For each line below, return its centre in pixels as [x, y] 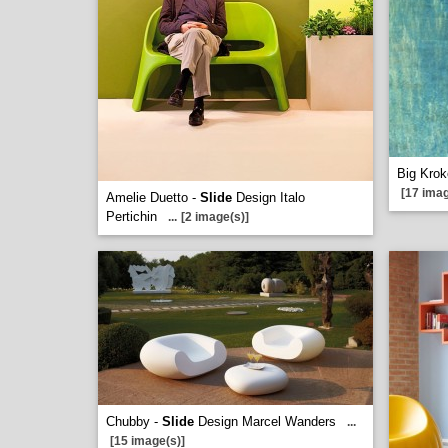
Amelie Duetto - [153, 197]
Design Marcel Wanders [265, 421]
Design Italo [268, 197]
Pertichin [131, 216]
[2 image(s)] [215, 217]
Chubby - [134, 421]
